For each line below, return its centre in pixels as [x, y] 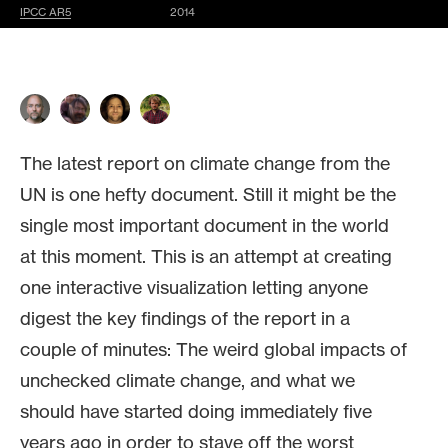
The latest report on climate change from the [205, 163]
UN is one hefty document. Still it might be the [208, 194]
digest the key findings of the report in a [185, 318]
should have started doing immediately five [196, 411]
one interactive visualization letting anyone [194, 287]
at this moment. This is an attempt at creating [206, 256]
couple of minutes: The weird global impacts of [213, 349]
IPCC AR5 [45, 12]
